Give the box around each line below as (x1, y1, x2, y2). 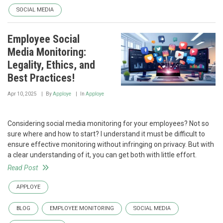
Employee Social (7, 32, 80, 45)
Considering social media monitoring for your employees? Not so (7, 119, 209, 127)
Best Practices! (7, 71, 75, 84)
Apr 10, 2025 (7, 91, 37, 97)
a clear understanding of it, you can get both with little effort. (7, 150, 197, 159)
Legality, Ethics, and (7, 58, 95, 71)
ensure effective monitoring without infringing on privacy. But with (7, 140, 214, 148)
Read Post (7, 163, 38, 172)
